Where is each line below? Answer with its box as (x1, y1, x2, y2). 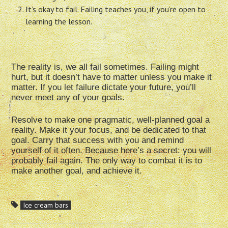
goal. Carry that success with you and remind (11, 135, 184, 146)
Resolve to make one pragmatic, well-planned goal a (11, 115, 210, 125)
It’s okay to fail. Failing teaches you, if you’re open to (25, 4, 206, 15)
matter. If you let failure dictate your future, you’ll (11, 82, 196, 93)
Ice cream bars (23, 201, 69, 210)
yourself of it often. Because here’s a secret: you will (11, 146, 212, 156)
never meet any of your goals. (11, 93, 125, 103)
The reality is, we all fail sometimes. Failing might (11, 62, 199, 72)
